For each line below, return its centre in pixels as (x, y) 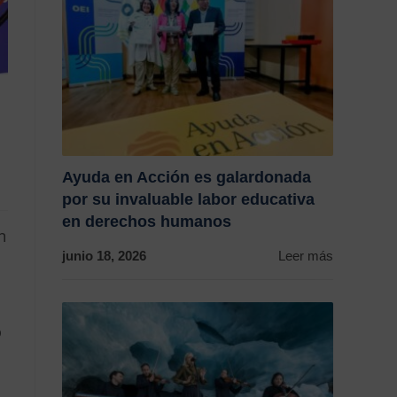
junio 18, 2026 (104, 256)
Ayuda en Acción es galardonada (187, 177)
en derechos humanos (147, 222)
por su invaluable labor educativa (188, 199)
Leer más (306, 256)
